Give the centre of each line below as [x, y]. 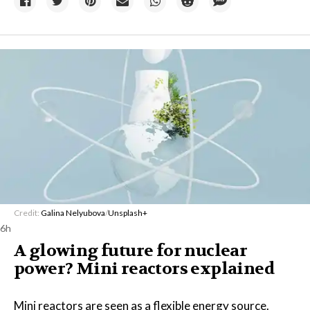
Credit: [27, 213]
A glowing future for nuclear [131, 251]
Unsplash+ [128, 213]
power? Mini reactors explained [144, 269]
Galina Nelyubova [73, 213]
